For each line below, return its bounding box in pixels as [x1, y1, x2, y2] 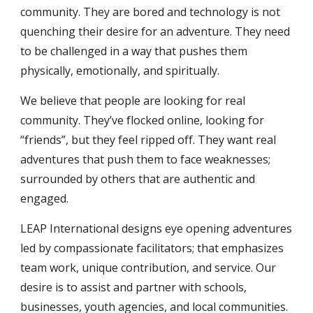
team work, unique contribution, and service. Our [20, 260, 277, 275]
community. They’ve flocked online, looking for [20, 112, 265, 128]
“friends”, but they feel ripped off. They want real [20, 132, 277, 147]
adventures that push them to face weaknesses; [20, 152, 271, 167]
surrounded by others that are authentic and [20, 171, 256, 187]
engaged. [20, 191, 69, 206]
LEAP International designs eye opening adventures [20, 221, 293, 236]
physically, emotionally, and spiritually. [20, 63, 220, 78]
